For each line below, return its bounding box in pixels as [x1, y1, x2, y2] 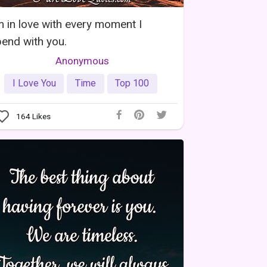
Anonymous [55, 54, 109, 67]
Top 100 [115, 77, 150, 89]
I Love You [12, 77, 56, 89]
